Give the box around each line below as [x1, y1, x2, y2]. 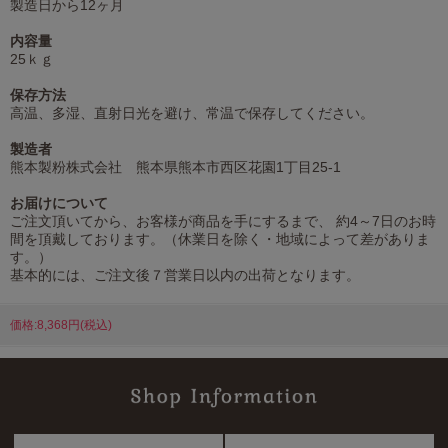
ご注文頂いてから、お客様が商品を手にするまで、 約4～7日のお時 [10, 212, 436, 229]
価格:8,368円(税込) [10, 317, 112, 332]
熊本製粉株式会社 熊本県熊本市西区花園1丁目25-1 [10, 158, 341, 175]
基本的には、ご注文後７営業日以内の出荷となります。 [10, 266, 360, 283]
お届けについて [10, 194, 108, 211]
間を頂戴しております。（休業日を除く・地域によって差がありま [10, 230, 430, 247]
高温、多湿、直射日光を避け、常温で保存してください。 [10, 104, 374, 121]
